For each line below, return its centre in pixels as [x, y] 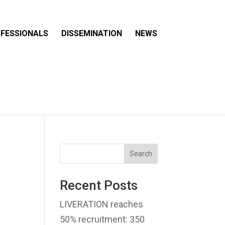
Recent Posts [99, 185]
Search [141, 154]
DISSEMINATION [92, 33]
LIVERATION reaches [102, 204]
